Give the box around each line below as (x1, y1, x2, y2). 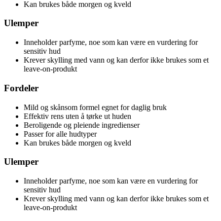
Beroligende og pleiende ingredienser (24, 120, 140, 129)
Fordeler (4, 82, 38, 93)
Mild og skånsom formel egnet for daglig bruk (24, 103, 167, 111)
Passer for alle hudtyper (24, 129, 97, 138)
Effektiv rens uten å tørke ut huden (24, 111, 131, 120)
